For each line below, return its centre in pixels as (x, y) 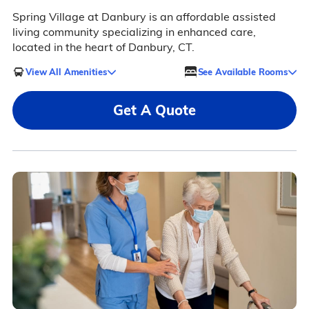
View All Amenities (66, 71)
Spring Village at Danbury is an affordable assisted (144, 17)
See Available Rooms (243, 71)
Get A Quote (154, 110)
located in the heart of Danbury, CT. (103, 47)
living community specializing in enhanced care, (134, 32)
